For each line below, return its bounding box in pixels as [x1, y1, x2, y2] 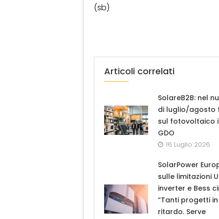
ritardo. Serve [158, 207, 206, 217]
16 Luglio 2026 [166, 140, 210, 150]
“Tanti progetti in [158, 195, 218, 205]
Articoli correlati [104, 65, 175, 78]
